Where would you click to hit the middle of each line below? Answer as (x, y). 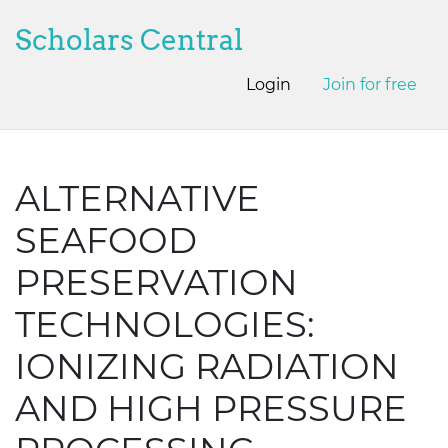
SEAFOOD (106, 240)
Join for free (370, 84)
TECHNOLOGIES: (164, 324)
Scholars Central (129, 40)
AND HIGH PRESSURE (211, 408)
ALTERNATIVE (137, 198)
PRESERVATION (156, 282)
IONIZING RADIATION (207, 366)
